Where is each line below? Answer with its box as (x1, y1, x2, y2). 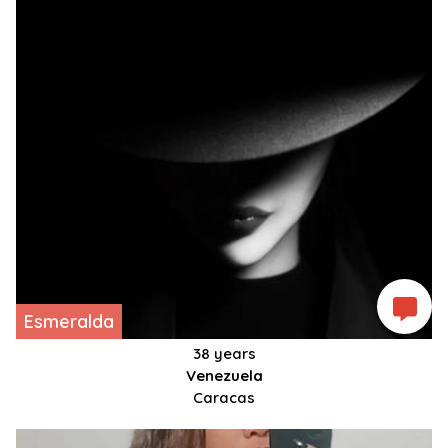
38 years (192, 344, 256, 364)
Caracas (193, 388, 255, 408)
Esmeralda (24, 310, 114, 334)
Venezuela (185, 366, 263, 386)
